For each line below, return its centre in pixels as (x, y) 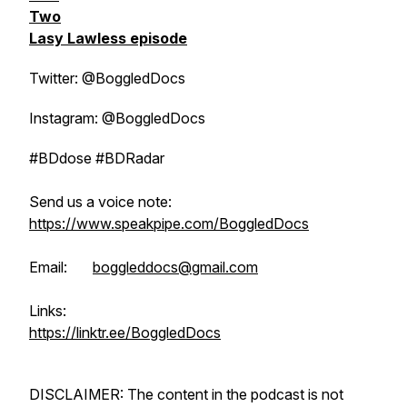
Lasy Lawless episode (108, 38)
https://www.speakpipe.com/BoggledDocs (169, 223)
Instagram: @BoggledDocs (117, 118)
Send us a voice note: (100, 202)
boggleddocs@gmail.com (175, 267)
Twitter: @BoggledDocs (109, 78)
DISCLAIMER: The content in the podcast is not (186, 394)
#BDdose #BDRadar (97, 158)
